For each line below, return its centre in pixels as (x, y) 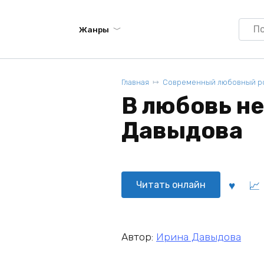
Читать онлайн (171, 184)
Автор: (139, 237)
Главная (135, 82)
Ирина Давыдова (199, 237)
